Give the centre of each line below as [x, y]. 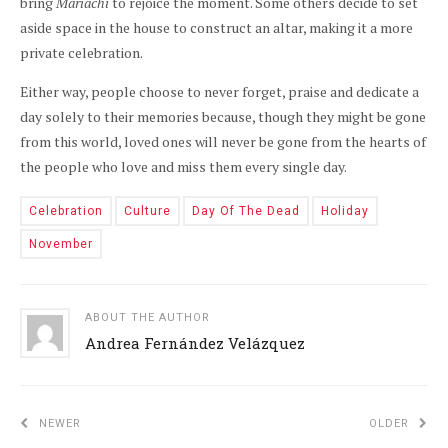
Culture [147, 211]
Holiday [345, 211]
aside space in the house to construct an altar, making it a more [216, 27]
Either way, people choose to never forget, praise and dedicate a [219, 91]
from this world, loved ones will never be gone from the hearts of [223, 141]
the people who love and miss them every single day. [183, 166]
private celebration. [81, 52]
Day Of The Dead [246, 211]
